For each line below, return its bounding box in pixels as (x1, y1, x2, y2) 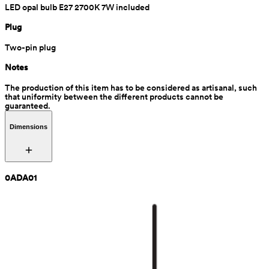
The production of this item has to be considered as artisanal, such (5, 82, 257, 92)
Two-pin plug (5, 42, 56, 52)
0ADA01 (5, 172, 37, 183)
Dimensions (10, 123, 47, 131)
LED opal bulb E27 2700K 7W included (5, 2, 150, 12)
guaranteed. (5, 100, 50, 110)
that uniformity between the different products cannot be (5, 91, 223, 101)
